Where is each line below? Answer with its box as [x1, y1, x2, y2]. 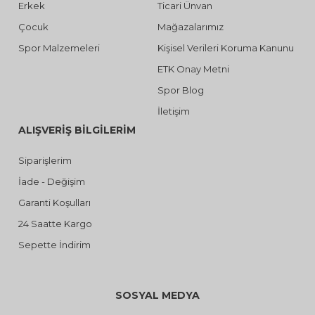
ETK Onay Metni [157, 63, 229, 75]
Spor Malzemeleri [18, 41, 101, 53]
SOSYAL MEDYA [115, 288, 200, 302]
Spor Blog [157, 84, 204, 96]
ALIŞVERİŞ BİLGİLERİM [18, 123, 136, 136]
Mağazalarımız [157, 20, 224, 32]
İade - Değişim [18, 175, 86, 187]
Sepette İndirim [18, 238, 91, 250]
